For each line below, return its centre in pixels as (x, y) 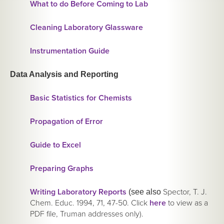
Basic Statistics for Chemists (81, 98)
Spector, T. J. (184, 192)
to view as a (187, 203)
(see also (144, 192)
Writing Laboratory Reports (78, 192)
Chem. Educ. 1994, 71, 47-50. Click (90, 203)
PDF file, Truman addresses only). (87, 214)
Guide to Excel (55, 145)
